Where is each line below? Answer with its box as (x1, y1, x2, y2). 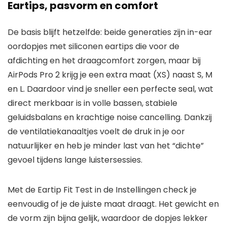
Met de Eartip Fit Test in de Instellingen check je (8, 184, 197, 196)
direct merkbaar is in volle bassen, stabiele (8, 97, 177, 109)
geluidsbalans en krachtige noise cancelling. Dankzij (8, 111, 212, 124)
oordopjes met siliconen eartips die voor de (8, 41, 179, 53)
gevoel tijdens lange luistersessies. (8, 154, 142, 166)
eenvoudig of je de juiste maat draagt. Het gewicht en (8, 198, 219, 210)
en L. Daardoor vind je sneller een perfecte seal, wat (8, 83, 213, 95)
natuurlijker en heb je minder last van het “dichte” (8, 140, 204, 152)
